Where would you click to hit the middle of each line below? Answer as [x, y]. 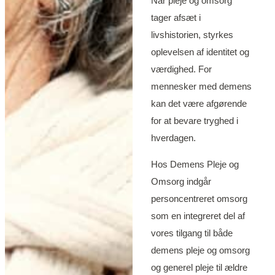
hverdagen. [173, 138]
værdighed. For [181, 69]
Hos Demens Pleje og [195, 165]
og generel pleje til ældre [199, 268]
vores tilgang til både [192, 233]
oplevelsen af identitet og [200, 52]
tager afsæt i [176, 18]
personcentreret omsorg [199, 199]
